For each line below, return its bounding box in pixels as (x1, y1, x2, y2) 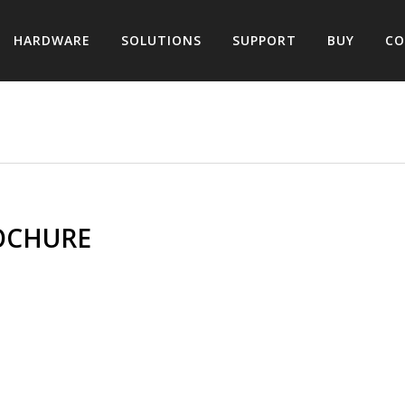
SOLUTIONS (121, 32, 202, 49)
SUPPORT (232, 32, 297, 49)
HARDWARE (14, 32, 90, 49)
